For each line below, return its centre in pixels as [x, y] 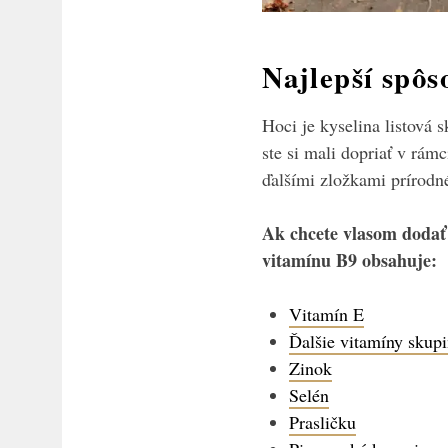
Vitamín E [326, 313]
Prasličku [322, 421]
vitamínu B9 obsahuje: [349, 259]
